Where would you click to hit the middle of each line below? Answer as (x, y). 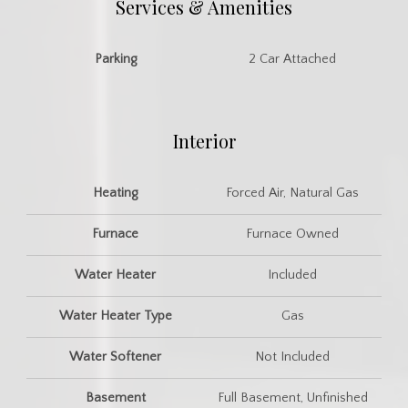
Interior (204, 140)
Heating (116, 193)
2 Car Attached (293, 59)
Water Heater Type (115, 316)
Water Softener (116, 357)
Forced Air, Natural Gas (293, 193)
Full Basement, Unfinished (292, 398)
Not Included (293, 357)
